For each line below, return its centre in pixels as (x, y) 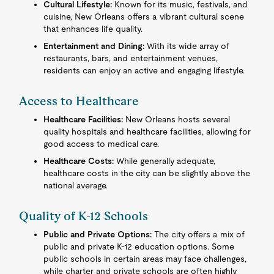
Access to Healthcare (79, 101)
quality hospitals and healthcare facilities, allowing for (147, 131)
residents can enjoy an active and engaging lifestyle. (144, 70)
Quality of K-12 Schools (84, 216)
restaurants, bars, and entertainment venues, (131, 58)
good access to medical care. (102, 144)
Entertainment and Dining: (94, 46)
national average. (76, 185)
